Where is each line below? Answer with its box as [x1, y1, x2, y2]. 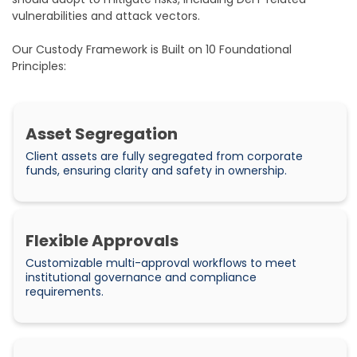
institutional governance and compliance [25, 269, 257, 286]
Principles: [12, 58, 66, 75]
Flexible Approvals [25, 229, 178, 253]
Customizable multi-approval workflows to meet [25, 255, 296, 272]
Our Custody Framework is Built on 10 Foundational [12, 41, 292, 58]
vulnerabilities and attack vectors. [12, 8, 200, 25]
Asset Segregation [25, 123, 178, 146]
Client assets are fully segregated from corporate [25, 148, 303, 165]
